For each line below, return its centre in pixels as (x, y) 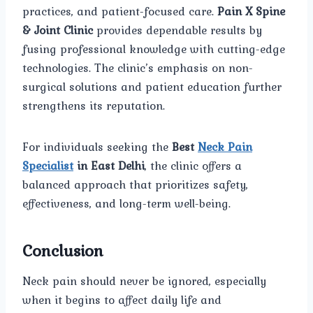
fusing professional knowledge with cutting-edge (154, 49)
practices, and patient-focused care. (120, 11)
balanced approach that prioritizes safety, (135, 184)
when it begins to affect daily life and (122, 299)
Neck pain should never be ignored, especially (144, 281)
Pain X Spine (251, 11)
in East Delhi (109, 165)
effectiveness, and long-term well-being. (126, 203)
